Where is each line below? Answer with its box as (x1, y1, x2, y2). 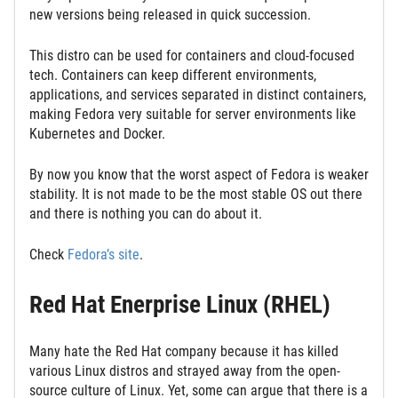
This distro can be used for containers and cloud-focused (29, 46, 354, 64)
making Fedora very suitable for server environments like (29, 105, 356, 123)
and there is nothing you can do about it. (29, 204, 262, 222)
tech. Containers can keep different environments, (29, 66, 316, 84)
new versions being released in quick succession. (29, 5, 311, 23)
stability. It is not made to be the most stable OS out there (29, 185, 362, 203)
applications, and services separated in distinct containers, (29, 85, 366, 103)
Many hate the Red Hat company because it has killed (29, 342, 338, 360)
